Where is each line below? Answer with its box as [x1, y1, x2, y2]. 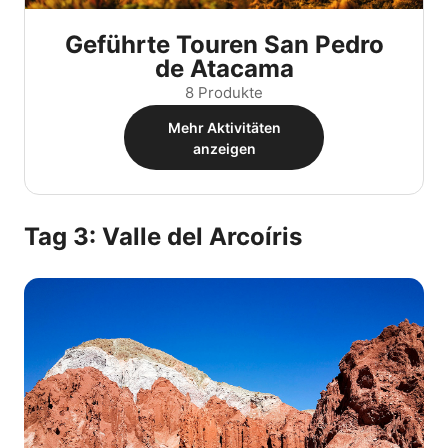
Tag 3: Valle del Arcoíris [24, 221, 302, 251]
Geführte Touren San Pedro [64, 30, 384, 60]
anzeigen [192, 139, 256, 157]
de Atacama [154, 54, 294, 84]
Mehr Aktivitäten [167, 118, 281, 136]
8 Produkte [185, 83, 263, 103]
